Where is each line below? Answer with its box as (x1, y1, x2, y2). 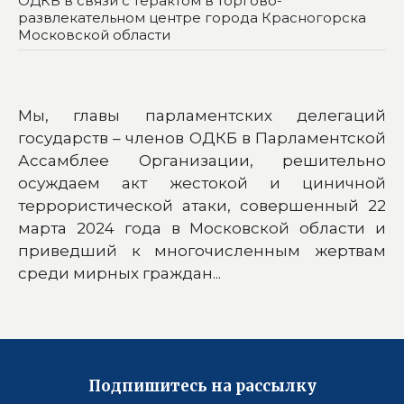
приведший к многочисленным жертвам (18, 241, 386, 260)
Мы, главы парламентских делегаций (18, 106, 386, 124)
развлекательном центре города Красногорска (18, 8, 366, 26)
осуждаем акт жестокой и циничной (18, 173, 386, 192)
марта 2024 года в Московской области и (18, 218, 386, 237)
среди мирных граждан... (18, 263, 221, 282)
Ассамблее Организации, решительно (18, 151, 386, 170)
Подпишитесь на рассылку (87, 376, 317, 396)
